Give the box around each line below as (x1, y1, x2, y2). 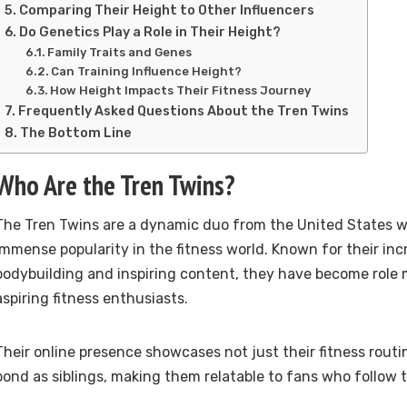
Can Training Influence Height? (51, 65, 243, 79)
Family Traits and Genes (47, 45, 193, 60)
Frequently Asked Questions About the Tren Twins (17, 103, 349, 120)
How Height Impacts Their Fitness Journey (50, 84, 312, 98)
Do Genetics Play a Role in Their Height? (18, 24, 281, 41)
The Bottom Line (19, 124, 132, 142)
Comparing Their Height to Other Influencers (18, 2, 314, 19)
